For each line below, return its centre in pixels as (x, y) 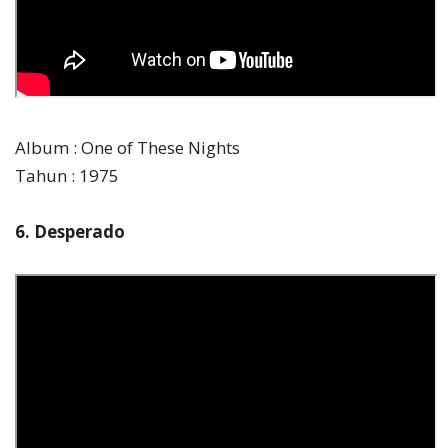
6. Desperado (70, 231)
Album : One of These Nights (127, 147)
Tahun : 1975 (67, 175)
